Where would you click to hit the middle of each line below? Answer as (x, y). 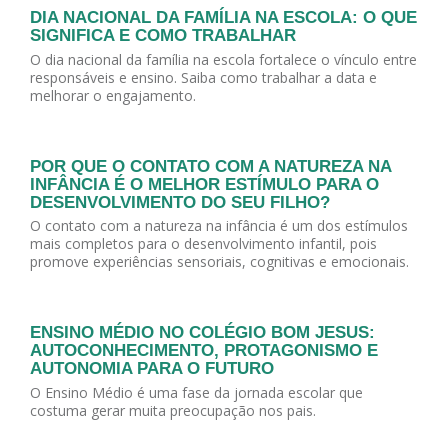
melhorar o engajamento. (113, 95)
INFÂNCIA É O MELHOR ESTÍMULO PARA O (204, 184)
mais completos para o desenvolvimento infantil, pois (203, 244)
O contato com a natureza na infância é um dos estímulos (219, 226)
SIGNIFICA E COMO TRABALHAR (163, 36)
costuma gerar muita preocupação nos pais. (173, 410)
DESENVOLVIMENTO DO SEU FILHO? (180, 202)
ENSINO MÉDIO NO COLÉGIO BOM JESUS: (202, 333)
